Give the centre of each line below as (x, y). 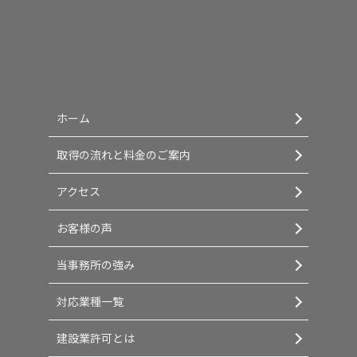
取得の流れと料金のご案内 (123, 155)
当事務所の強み (95, 265)
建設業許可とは (95, 338)
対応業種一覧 (90, 302)
